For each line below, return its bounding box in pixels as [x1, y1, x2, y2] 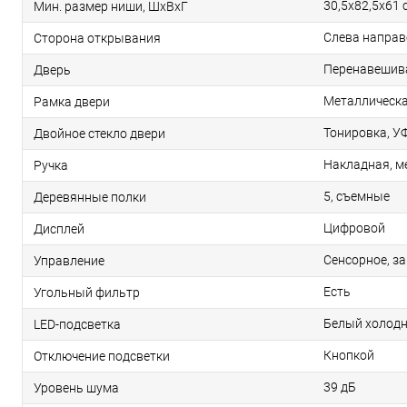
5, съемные [323, 189, 390, 203]
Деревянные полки [34, 189, 146, 204]
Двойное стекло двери [34, 125, 165, 141]
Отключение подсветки [34, 348, 170, 363]
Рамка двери [34, 94, 110, 109]
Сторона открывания [34, 30, 161, 45]
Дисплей [34, 221, 84, 236]
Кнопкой [323, 348, 374, 362]
